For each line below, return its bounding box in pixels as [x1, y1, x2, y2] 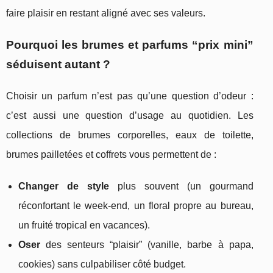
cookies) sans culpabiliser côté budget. [18, 259, 186, 270]
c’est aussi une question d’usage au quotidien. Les [6, 110, 253, 121]
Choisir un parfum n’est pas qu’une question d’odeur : [6, 91, 253, 102]
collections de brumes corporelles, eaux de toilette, [6, 130, 253, 141]
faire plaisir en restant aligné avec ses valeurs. [6, 8, 205, 19]
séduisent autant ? [6, 58, 110, 71]
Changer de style [18, 181, 109, 192]
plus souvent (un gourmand [108, 181, 253, 192]
